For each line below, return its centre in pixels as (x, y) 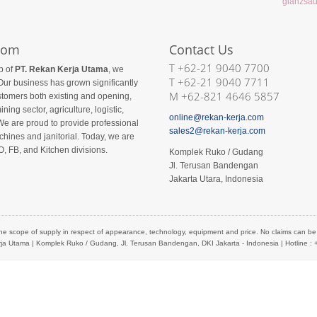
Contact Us (201, 50)
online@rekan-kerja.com (216, 117)
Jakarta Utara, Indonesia (216, 179)
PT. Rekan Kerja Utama (62, 69)
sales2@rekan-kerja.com (217, 131)
